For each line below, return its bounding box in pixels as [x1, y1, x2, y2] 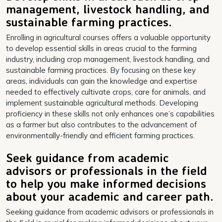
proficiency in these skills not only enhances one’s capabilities [6, 109, 215, 118]
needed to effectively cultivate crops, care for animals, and [6, 87, 206, 97]
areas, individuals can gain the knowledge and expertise [6, 76, 197, 86]
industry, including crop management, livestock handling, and [6, 54, 210, 64]
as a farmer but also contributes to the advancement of [6, 119, 197, 129]
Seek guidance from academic [6, 150, 169, 165]
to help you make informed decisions [6, 175, 206, 191]
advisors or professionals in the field [6, 163, 207, 178]
